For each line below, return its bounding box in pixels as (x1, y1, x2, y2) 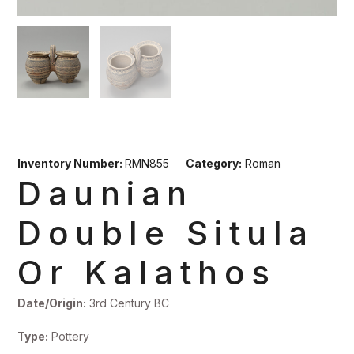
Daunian (17, 173, 194, 214)
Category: (186, 156, 243, 171)
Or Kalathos (17, 252, 277, 293)
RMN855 (125, 156, 170, 171)
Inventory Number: (17, 156, 126, 171)
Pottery (48, 329, 90, 343)
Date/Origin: (17, 296, 87, 311)
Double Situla (17, 213, 314, 254)
